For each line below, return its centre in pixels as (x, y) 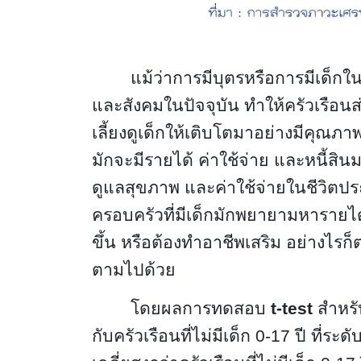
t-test (291, 308)
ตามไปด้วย (133, 270)
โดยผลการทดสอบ (200, 308)
